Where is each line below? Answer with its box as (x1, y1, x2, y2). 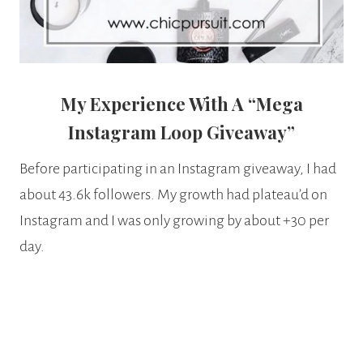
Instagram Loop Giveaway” (68, 119, 295, 144)
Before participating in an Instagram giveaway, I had (19, 160, 336, 177)
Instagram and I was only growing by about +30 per (19, 211, 329, 228)
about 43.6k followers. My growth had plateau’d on (19, 186, 327, 203)
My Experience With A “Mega (60, 91, 303, 116)
